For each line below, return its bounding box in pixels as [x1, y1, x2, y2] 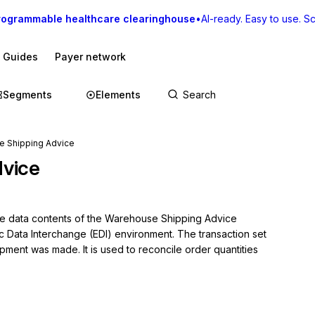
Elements [96, 89, 141, 101]
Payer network [55, 51, 126, 63]
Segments [3, 89, 52, 101]
